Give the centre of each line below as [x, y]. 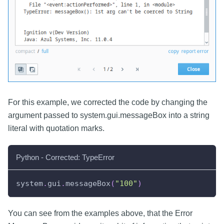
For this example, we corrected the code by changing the [108, 102]
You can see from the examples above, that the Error [100, 213]
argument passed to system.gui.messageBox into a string [109, 115]
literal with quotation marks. [56, 128]
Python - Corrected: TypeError [65, 157]
